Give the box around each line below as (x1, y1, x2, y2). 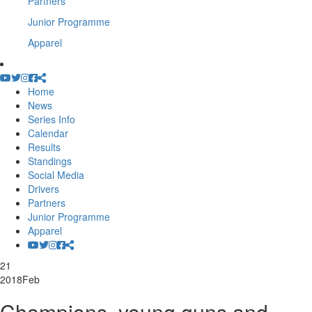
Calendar (28, 126, 68, 140)
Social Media (28, 168, 84, 182)
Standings (28, 154, 72, 168)
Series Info (28, 112, 75, 126)
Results (28, 140, 61, 154)
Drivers (28, 182, 59, 196)
